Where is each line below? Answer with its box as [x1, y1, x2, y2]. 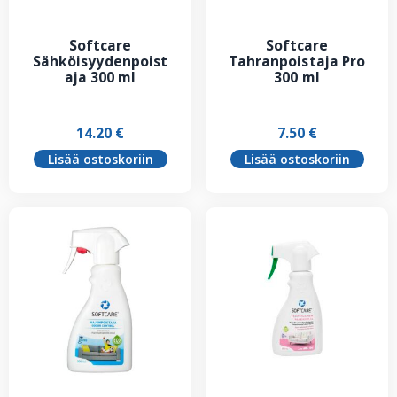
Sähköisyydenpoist [32, 51, 168, 71]
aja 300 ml [64, 66, 136, 87]
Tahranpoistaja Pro [228, 51, 366, 71]
